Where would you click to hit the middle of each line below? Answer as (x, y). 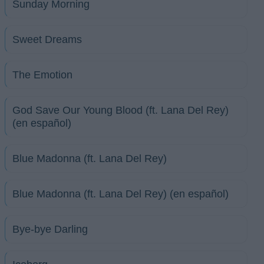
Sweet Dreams (47, 39)
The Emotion (42, 75)
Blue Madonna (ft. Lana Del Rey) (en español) (121, 194)
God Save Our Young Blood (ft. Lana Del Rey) (121, 110)
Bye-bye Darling (50, 229)
